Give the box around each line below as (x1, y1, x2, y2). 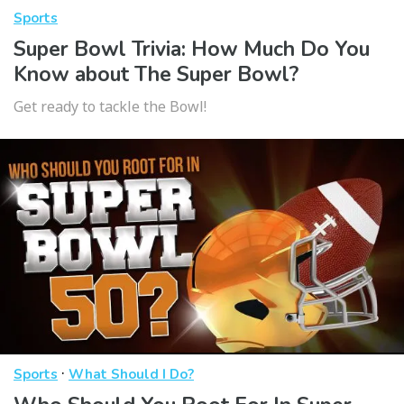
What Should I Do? (69, 364, 194, 383)
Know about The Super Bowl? (14, 60, 298, 88)
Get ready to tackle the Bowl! (14, 96, 207, 116)
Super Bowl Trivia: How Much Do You (14, 34, 370, 63)
